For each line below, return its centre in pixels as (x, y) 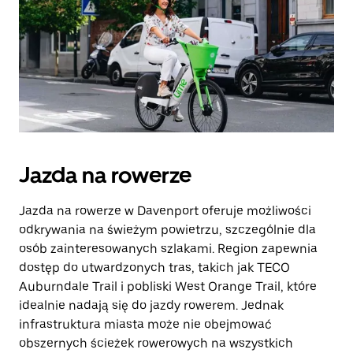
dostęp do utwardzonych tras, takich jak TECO (154, 268)
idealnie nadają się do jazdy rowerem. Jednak (151, 305)
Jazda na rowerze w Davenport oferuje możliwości (165, 211)
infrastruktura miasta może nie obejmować (145, 324)
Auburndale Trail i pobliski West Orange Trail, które (168, 286)
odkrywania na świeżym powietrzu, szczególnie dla (167, 230)
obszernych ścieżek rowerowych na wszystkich (156, 343)
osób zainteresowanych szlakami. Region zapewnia (168, 249)
